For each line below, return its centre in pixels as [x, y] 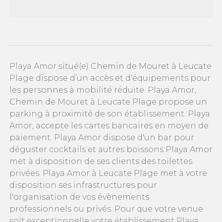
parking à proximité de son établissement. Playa [110, 114]
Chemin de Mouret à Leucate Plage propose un [108, 102]
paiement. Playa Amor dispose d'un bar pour [102, 138]
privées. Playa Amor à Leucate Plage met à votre [108, 173]
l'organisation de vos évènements [79, 197]
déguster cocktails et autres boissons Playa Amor [111, 150]
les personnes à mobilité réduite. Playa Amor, [103, 90]
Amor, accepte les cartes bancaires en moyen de [109, 126]
